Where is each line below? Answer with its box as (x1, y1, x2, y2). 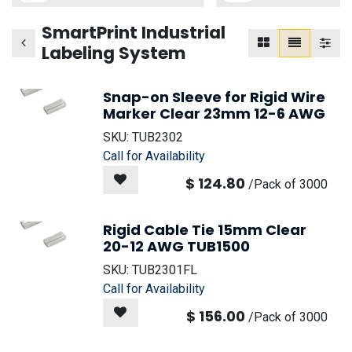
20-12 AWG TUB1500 (103, 236, 250, 256)
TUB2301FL (132, 262, 197, 277)
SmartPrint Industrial (42, 20, 225, 45)
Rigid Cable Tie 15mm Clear (103, 220, 306, 240)
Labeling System (42, 41, 185, 65)
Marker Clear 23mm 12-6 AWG (103, 104, 325, 123)
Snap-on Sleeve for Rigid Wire (103, 87, 325, 107)
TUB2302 (132, 130, 183, 145)
